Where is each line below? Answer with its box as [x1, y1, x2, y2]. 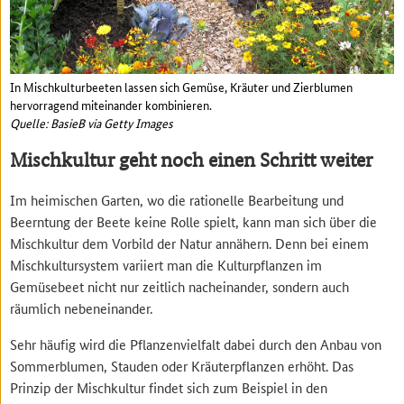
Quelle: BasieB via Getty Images [10, 113, 174, 132]
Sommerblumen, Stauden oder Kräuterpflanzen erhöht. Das [10, 356, 354, 376]
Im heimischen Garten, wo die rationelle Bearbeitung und [10, 190, 344, 210]
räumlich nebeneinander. [10, 298, 153, 318]
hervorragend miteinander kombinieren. [10, 95, 213, 114]
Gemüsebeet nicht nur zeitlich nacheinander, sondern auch [10, 277, 350, 297]
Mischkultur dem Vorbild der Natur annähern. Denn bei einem [10, 234, 370, 253]
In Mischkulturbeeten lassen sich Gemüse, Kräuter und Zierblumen [10, 77, 353, 96]
